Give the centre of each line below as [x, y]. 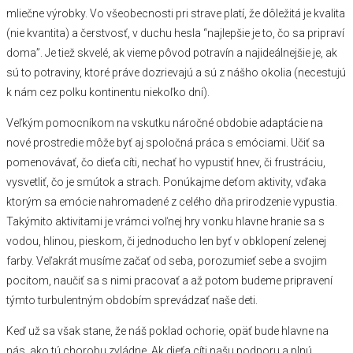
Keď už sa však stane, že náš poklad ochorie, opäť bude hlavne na [167, 331]
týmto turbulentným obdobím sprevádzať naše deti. [132, 301]
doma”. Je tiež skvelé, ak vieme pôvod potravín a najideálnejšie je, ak [172, 53]
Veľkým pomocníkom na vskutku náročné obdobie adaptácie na [165, 123]
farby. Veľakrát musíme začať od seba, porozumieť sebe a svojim [167, 261]
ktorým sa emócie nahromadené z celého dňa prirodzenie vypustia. [172, 202]
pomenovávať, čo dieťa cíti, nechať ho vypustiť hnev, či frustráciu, [166, 163]
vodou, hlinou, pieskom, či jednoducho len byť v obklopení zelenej [166, 242]
